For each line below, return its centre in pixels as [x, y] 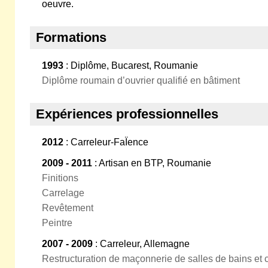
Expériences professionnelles [127, 114]
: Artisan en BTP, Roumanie [152, 163]
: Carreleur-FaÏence [106, 142]
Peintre [57, 223]
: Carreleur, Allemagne [141, 244]
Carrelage [63, 193]
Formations [71, 37]
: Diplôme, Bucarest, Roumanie [131, 66]
